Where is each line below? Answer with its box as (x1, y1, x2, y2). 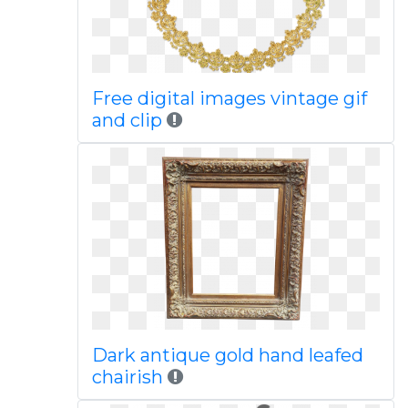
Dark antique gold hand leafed (91, 344, 363, 366)
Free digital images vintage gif (91, 87, 367, 109)
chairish (91, 366, 168, 388)
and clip (91, 109, 162, 131)
